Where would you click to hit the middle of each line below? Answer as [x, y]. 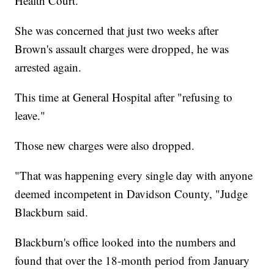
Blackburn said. [52, 212]
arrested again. [48, 67]
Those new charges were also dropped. [105, 145]
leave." [30, 115]
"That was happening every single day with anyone [134, 175]
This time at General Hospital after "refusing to [124, 97]
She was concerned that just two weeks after [117, 30]
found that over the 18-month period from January [132, 260]
